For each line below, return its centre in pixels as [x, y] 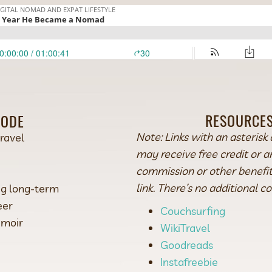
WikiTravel [185, 228]
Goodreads [187, 245]
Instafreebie [189, 262]
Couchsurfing [193, 211]
